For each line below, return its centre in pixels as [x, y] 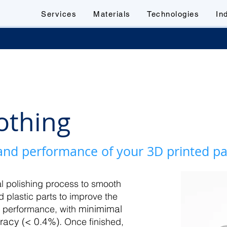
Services [59, 14]
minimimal [100, 209]
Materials [112, 14]
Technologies [173, 14]
